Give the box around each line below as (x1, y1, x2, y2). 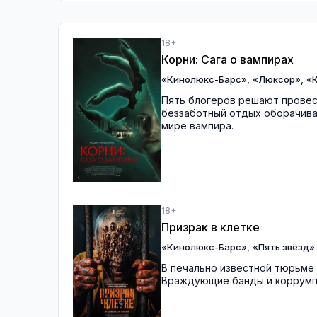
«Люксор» (253, 74, 301, 85)
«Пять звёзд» (253, 241, 315, 253)
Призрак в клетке (161, 219, 260, 234)
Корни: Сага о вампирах (161, 52, 294, 67)
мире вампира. (161, 120, 234, 132)
